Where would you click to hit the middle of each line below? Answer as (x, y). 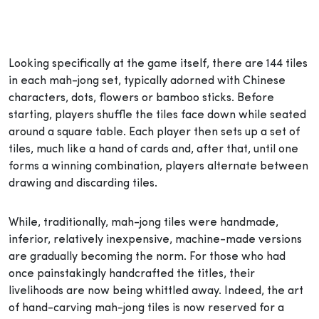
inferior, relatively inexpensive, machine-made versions (155, 240)
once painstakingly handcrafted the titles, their (132, 274)
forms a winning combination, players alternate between (158, 166)
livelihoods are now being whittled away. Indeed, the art (156, 291)
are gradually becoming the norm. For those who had (147, 257)
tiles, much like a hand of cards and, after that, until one (153, 149)
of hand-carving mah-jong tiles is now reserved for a (146, 308)
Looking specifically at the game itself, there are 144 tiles (158, 64)
